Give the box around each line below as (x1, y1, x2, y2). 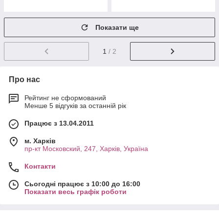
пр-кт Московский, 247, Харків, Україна (24, 145, 148, 153)
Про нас (9, 75, 40, 84)
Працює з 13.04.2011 (24, 119, 94, 128)
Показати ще (95, 23, 139, 32)
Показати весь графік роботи (24, 188, 127, 196)
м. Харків (24, 137, 56, 145)
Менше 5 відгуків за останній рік (24, 102, 126, 110)
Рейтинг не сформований (24, 94, 106, 102)
